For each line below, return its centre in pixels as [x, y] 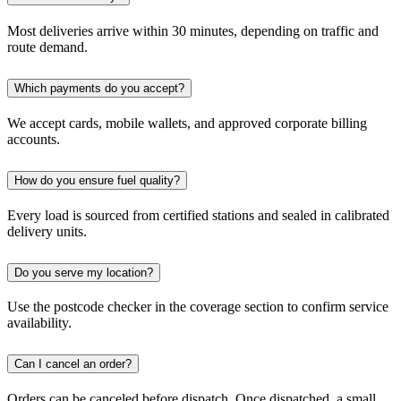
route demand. [47, 47]
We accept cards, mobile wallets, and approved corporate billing [187, 123]
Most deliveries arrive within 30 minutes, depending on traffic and [193, 30]
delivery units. [47, 231]
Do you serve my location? [84, 272]
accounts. [34, 139]
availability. [39, 323]
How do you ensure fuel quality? [97, 180]
